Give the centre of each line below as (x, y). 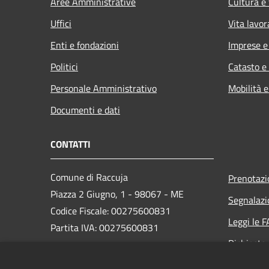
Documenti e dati (85, 110)
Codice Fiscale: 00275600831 (110, 210)
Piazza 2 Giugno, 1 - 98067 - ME (117, 194)
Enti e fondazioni (85, 45)
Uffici (61, 23)
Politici (64, 66)
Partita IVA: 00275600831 (104, 227)
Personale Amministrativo (104, 88)
